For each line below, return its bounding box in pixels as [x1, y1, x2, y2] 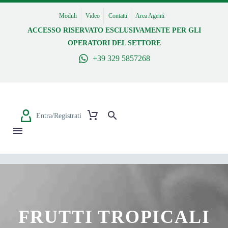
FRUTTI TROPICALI [18, 207, 210, 227]
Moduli [59, 12, 77, 19]
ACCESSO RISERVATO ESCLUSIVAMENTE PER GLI [27, 26, 201, 34]
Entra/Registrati [36, 111, 81, 120]
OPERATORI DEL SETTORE [67, 39, 161, 47]
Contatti [108, 12, 127, 19]
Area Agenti [135, 12, 165, 19]
